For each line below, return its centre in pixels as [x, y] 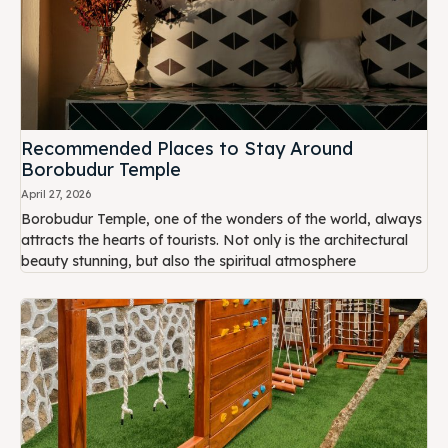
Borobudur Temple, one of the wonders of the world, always [221, 218]
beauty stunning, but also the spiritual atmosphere [188, 260]
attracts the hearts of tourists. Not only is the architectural [214, 239]
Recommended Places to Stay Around [187, 148]
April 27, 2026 [56, 193]
